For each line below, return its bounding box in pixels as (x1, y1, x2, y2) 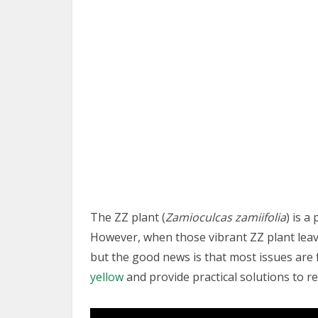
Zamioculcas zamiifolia (165, 209, 286, 225)
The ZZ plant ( (90, 209, 165, 225)
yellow (90, 269, 124, 285)
